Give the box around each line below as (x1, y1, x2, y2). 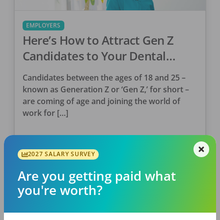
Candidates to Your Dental (22, 48, 166, 64)
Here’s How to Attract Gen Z (22, 32, 174, 49)
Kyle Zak (22, 135, 54, 146)
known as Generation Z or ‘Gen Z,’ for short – (22, 84, 189, 95)
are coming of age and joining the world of (22, 96, 180, 107)
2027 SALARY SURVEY (27, 150, 95, 159)
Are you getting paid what (18, 167, 176, 185)
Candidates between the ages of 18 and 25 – (22, 72, 186, 83)
